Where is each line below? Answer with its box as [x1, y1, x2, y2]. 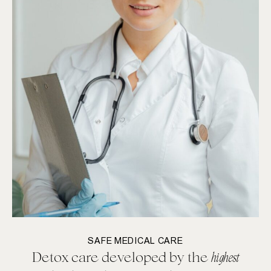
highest [211, 250, 239, 264]
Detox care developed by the [32, 249, 211, 265]
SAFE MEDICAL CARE [88, 232, 183, 250]
